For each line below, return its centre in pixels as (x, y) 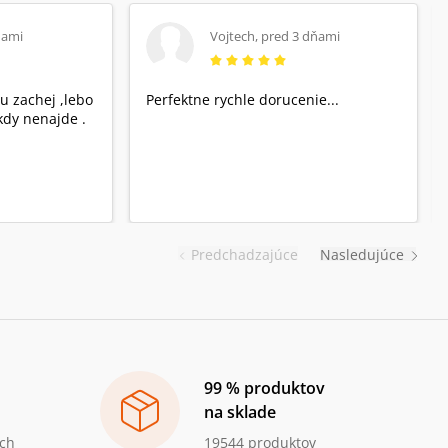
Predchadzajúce (244, 254)
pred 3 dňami (301, 35)
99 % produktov (264, 388)
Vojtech (233, 35)
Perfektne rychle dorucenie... (243, 100)
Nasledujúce (362, 255)
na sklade (240, 412)
